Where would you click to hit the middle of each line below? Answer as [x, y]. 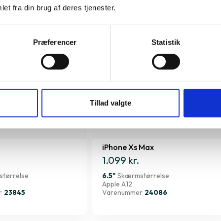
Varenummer [122, 193]
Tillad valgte [110, 103]
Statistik [166, 42]
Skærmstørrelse [143, 176]
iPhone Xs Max [128, 147]
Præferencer [55, 42]
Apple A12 [117, 184]
